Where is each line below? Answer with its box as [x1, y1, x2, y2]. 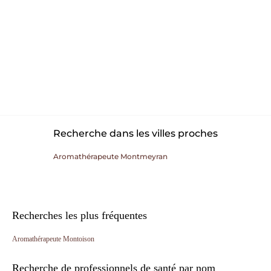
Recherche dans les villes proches [53, 128, 218, 139]
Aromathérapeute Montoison [12, 235, 94, 243]
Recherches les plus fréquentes [12, 209, 147, 221]
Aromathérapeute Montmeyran [53, 152, 168, 161]
